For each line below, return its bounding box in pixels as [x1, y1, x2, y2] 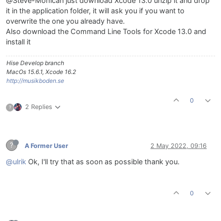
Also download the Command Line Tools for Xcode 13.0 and [6, 27, 206, 37]
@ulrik [6, 157, 26, 167]
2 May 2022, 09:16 [150, 142, 207, 149]
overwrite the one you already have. [6, 17, 125, 26]
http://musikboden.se [6, 77, 64, 85]
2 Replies [25, 103, 52, 111]
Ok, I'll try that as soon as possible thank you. [26, 157, 180, 167]
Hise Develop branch [6, 59, 64, 67]
